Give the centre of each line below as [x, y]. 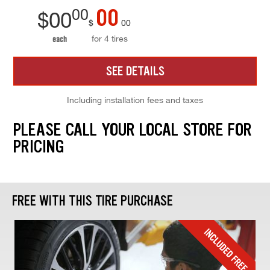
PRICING [38, 147]
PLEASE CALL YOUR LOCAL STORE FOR [132, 130]
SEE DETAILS [135, 71]
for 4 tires [109, 39]
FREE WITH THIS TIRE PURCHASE [93, 201]
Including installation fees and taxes [135, 100]
